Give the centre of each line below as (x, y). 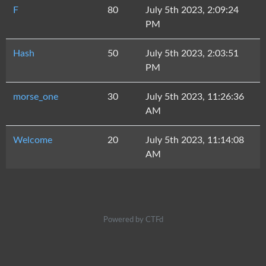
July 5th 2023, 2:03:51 (192, 53)
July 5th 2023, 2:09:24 (192, 10)
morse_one (36, 97)
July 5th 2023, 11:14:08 (195, 140)
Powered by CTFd (133, 220)
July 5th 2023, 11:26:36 (195, 97)
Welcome (33, 140)
